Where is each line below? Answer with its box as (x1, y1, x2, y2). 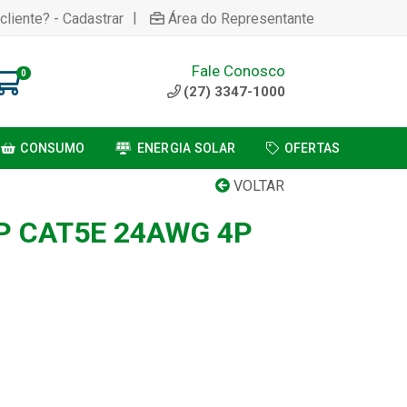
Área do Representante (168, 9, 314, 27)
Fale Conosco (192, 61, 285, 80)
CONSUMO (20, 141, 85, 155)
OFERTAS (283, 141, 341, 155)
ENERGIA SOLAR (136, 141, 236, 155)
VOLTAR (230, 177, 284, 194)
